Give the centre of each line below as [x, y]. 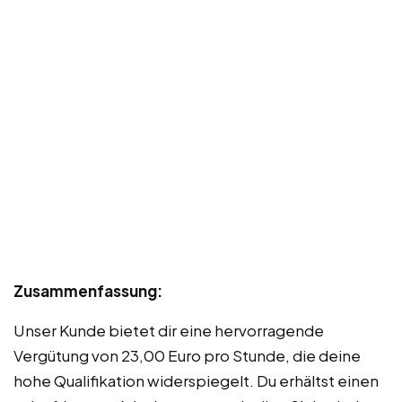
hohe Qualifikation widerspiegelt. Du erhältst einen [196, 381]
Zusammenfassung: [88, 291]
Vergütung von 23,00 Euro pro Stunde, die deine [187, 356]
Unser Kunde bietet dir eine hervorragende [169, 331]
